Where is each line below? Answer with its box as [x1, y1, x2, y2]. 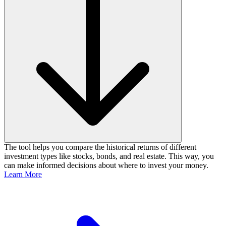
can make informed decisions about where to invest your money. [4, 160, 208, 169]
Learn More [4, 169, 42, 179]
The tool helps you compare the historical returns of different [4, 142, 196, 151]
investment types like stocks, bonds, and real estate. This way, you [4, 151, 214, 160]
